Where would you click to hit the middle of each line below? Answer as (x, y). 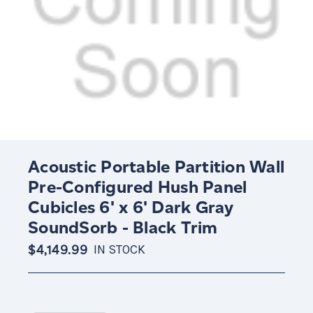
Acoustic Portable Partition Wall (156, 166)
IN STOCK (120, 249)
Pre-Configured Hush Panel (138, 187)
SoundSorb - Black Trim (123, 227)
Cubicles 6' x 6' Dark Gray (131, 207)
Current (48, 304)
